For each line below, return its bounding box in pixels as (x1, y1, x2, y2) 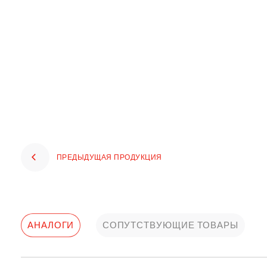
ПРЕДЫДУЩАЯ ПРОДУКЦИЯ (57, 153, 162, 162)
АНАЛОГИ (27, 220, 74, 230)
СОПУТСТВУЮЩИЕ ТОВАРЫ (102, 220, 238, 230)
